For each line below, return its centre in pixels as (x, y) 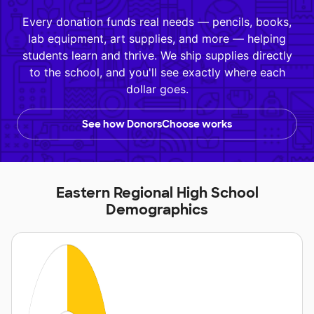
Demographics (157, 210)
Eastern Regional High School (157, 193)
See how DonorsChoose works (157, 124)
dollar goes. (157, 89)
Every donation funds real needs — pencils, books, (157, 22)
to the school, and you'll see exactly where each (157, 73)
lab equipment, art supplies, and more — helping (157, 39)
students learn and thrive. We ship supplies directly (157, 56)
